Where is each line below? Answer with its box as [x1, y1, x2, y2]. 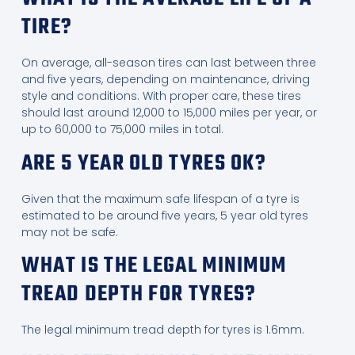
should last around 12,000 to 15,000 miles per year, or [21, 105, 317, 121]
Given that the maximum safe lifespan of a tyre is [21, 190, 300, 207]
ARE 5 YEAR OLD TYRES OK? [21, 146, 267, 181]
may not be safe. [21, 223, 118, 240]
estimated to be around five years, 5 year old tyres [21, 207, 308, 223]
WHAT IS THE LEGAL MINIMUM [21, 249, 287, 284]
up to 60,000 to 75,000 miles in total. [21, 121, 223, 138]
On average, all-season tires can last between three [21, 55, 316, 71]
